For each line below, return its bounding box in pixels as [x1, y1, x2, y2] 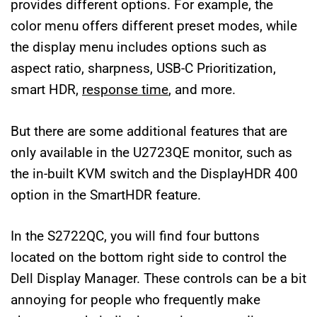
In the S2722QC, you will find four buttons [11, 228, 260, 245]
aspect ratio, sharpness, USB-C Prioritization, [11, 60, 276, 77]
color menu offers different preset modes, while [11, 18, 297, 35]
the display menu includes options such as [11, 39, 267, 56]
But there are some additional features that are [11, 122, 287, 139]
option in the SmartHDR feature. [11, 186, 201, 203]
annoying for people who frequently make [11, 292, 260, 309]
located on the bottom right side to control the [11, 249, 287, 266]
